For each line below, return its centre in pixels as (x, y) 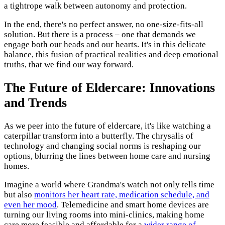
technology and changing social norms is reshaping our (102, 146)
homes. (17, 166)
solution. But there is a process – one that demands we (100, 34)
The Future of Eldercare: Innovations (109, 88)
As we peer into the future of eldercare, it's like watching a (107, 126)
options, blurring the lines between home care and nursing (107, 156)
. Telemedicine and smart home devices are (133, 205)
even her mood (30, 205)
